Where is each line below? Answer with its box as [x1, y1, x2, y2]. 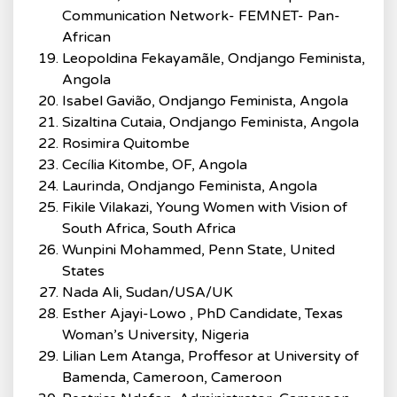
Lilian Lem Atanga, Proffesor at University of [62, 347, 359, 365]
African [62, 28, 111, 46]
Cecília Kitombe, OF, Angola [62, 156, 247, 174]
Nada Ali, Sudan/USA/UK [62, 284, 233, 301]
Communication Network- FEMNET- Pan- [62, 7, 340, 25]
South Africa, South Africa [62, 220, 236, 237]
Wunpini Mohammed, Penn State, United [62, 241, 335, 259]
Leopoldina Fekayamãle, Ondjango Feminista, [62, 50, 365, 67]
